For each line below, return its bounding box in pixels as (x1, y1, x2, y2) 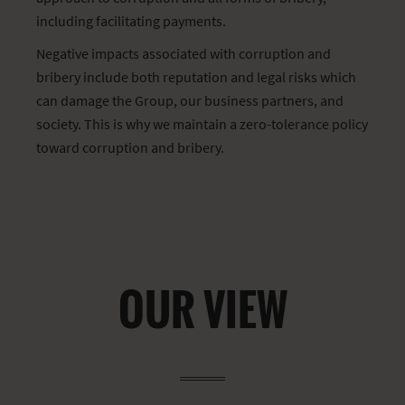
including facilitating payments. (36, 12, 226, 30)
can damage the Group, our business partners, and (36, 91, 344, 109)
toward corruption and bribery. (36, 138, 224, 156)
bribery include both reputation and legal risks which (36, 68, 356, 86)
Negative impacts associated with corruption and (36, 44, 331, 62)
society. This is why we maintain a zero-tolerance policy (36, 115, 368, 133)
